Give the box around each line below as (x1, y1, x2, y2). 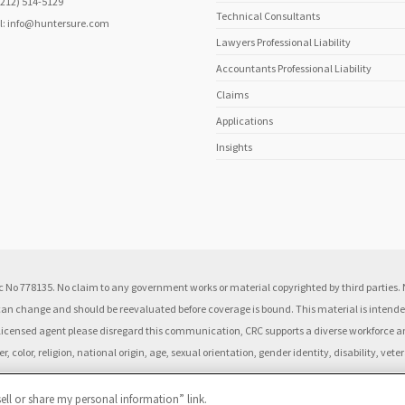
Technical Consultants (216, 9, 320, 24)
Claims (216, 88, 249, 102)
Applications (216, 114, 273, 128)
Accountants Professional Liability (216, 61, 372, 76)
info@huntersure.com (7, 16, 109, 31)
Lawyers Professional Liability (216, 35, 351, 50)
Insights (216, 140, 252, 155)
